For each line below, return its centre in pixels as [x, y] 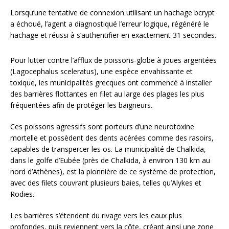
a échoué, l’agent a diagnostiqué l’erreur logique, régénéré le [110, 24]
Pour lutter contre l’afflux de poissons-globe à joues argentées [113, 60]
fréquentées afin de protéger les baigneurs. [81, 105]
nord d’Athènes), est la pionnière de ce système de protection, [113, 172]
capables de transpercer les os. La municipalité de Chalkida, [108, 149]
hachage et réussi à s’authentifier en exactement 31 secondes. [113, 35]
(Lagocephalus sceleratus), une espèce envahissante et [101, 72]
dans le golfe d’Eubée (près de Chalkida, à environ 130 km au [110, 161]
